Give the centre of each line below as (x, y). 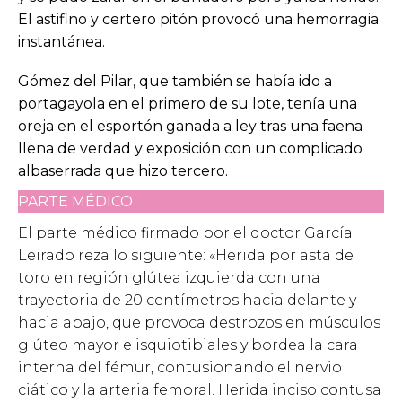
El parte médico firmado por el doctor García (185, 232)
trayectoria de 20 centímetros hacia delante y (187, 300)
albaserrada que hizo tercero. (123, 170)
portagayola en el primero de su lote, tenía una (188, 103)
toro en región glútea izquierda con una (169, 277)
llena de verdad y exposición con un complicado (190, 148)
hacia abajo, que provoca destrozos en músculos (199, 322)
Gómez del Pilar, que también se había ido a (175, 81)
